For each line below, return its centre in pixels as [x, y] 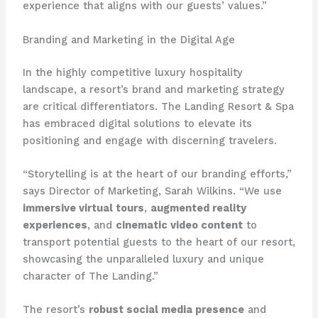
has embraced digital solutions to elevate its [137, 123]
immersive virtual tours [83, 208]
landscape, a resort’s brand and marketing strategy [153, 89]
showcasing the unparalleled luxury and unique [143, 259]
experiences [55, 225]
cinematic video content [179, 225]
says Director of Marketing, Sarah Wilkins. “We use [152, 191]
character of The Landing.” [90, 276]
